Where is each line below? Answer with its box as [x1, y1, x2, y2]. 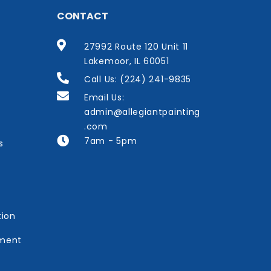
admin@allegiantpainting [84, 106, 201, 119]
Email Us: [84, 91, 125, 104]
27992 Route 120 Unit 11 [84, 41, 189, 53]
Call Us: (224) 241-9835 [84, 73, 192, 86]
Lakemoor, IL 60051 [84, 55, 169, 68]
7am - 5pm [84, 135, 137, 148]
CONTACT [57, 9, 108, 24]
